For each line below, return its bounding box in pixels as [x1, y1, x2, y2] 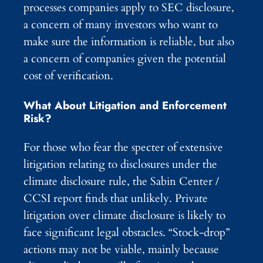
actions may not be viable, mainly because [23, 242, 219, 258]
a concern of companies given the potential [23, 50, 226, 66]
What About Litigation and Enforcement [23, 97, 227, 113]
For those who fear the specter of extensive [23, 140, 223, 156]
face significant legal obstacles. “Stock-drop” [23, 225, 230, 241]
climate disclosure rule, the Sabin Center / [23, 174, 219, 190]
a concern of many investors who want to [23, 16, 218, 32]
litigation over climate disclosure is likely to [23, 208, 225, 224]
